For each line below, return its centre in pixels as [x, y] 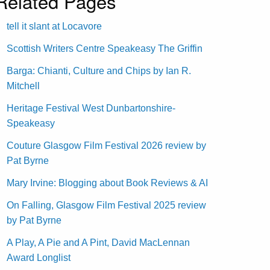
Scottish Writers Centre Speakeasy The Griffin [105, 48]
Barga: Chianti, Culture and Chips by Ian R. [99, 71]
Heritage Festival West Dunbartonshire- [91, 108]
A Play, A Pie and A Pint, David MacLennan [99, 242]
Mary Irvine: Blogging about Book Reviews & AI [108, 183]
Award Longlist [39, 257]
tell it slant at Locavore [55, 26]
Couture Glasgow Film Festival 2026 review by [107, 145]
